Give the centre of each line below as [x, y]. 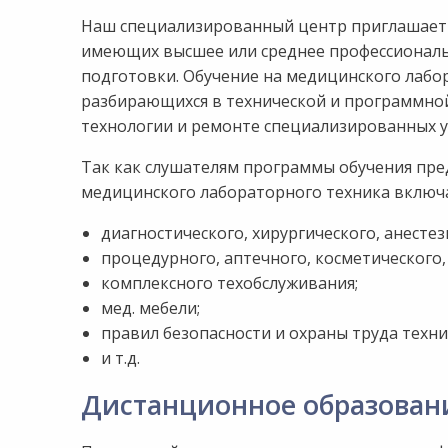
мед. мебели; [150, 308]
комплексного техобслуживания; [229, 283]
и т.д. [120, 358]
